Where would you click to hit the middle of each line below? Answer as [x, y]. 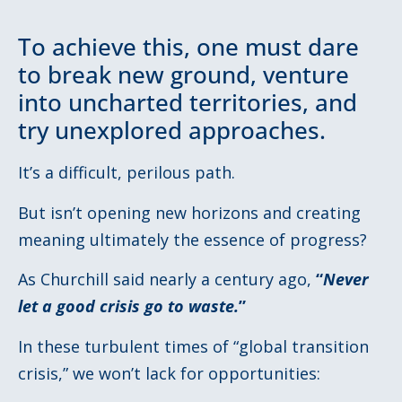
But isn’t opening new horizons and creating [189, 212]
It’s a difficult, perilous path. [127, 173]
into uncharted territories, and [188, 103]
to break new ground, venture [184, 75]
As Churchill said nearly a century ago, [167, 280]
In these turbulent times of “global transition [193, 346]
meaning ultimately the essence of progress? [192, 239]
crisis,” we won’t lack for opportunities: [169, 373]
